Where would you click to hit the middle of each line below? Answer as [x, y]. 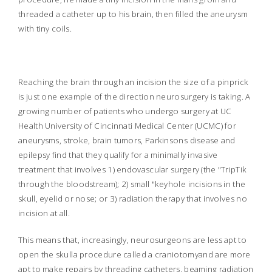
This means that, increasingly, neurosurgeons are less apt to [132, 240]
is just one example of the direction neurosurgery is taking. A [134, 97]
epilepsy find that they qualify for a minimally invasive [118, 155]
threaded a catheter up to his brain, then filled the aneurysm [133, 14]
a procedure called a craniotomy [136, 255]
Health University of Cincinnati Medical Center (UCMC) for [127, 126]
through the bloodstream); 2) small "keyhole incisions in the [132, 184]
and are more [225, 255]
